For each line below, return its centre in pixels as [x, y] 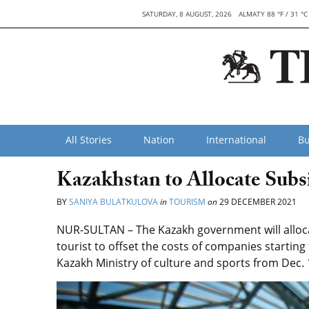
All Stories [89, 140]
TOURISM [187, 202]
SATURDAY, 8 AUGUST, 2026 [187, 14]
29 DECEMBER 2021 [257, 202]
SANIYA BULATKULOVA [113, 202]
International [236, 140]
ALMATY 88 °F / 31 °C [273, 14]
